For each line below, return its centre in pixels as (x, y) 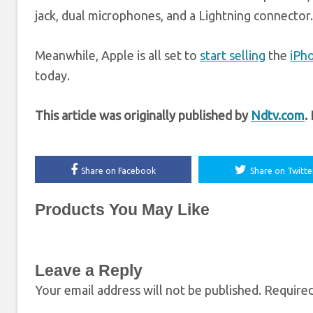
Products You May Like (122, 210)
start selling (233, 55)
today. (52, 75)
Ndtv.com (278, 115)
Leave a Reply (89, 270)
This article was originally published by (143, 115)
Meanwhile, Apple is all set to (117, 55)
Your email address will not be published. (148, 290)
